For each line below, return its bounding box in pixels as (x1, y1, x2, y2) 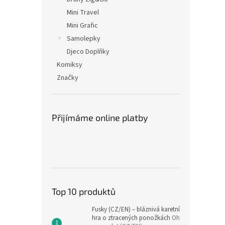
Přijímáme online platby (52, 112, 148, 124)
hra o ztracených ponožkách (92, 213, 172, 223)
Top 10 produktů (52, 186, 116, 197)
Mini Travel (67, 8, 99, 18)
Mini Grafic (67, 21, 98, 31)
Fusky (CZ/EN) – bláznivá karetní (92, 205, 180, 214)
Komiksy (57, 60, 82, 70)
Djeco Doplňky (67, 47, 109, 57)
